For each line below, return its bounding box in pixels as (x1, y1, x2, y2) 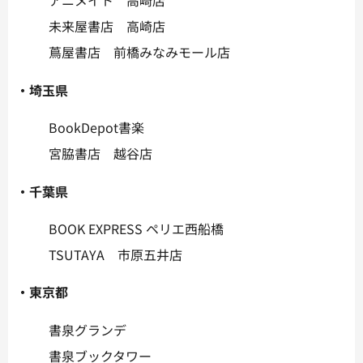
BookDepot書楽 (49, 117, 144, 138)
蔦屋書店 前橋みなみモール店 (49, 42, 230, 62)
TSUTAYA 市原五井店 (49, 245, 182, 265)
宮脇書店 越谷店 (49, 143, 152, 164)
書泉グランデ (49, 319, 126, 340)
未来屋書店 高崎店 (49, 16, 165, 36)
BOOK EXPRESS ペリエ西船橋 (49, 219, 224, 239)
